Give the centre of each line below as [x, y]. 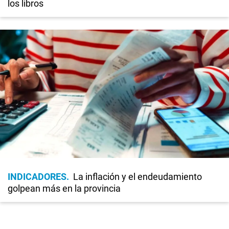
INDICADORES [37, 176]
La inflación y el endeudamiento [138, 176]
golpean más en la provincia [64, 188]
